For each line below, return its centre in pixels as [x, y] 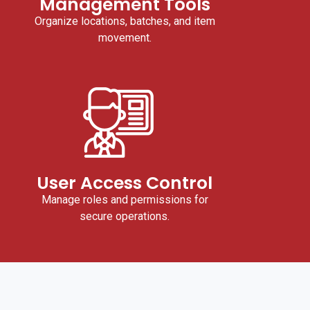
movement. [125, 38]
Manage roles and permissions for [125, 199]
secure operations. [125, 216]
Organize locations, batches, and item [125, 21]
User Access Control [125, 183]
